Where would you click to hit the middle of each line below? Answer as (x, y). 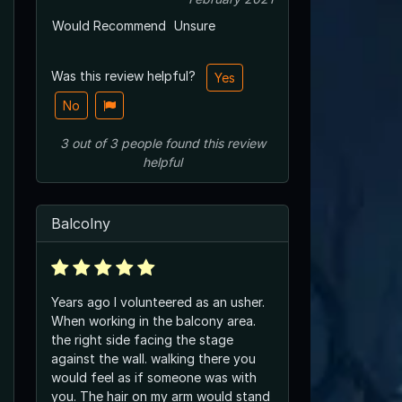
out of (88, 143)
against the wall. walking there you (153, 358)
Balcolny (81, 223)
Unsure (195, 25)
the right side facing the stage (142, 339)
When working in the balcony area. (153, 320)
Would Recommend (109, 25)
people (141, 143)
